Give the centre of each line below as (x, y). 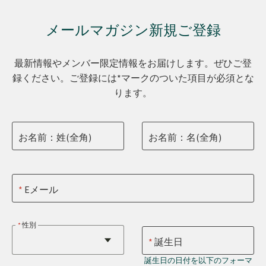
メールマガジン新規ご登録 (133, 31)
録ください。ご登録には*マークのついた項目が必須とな (133, 78)
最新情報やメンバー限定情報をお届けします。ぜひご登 (133, 63)
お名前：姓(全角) (55, 137)
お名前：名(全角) (185, 137)
